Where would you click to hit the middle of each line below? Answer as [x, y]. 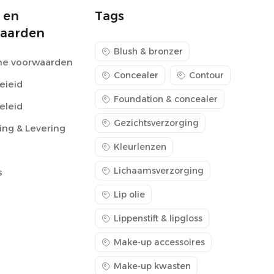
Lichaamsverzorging [158, 171]
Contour [206, 75]
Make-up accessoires [159, 242]
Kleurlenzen [140, 147]
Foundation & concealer [165, 99]
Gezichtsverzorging [156, 123]
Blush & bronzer [148, 51]
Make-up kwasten [152, 266]
